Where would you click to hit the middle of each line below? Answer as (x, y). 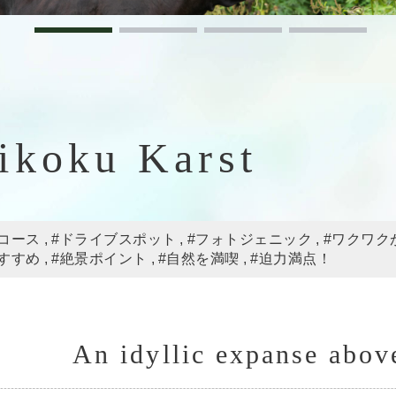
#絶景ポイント (99, 258)
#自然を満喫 (199, 258)
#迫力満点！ (291, 258)
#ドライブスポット (114, 239)
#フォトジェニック (250, 239)
